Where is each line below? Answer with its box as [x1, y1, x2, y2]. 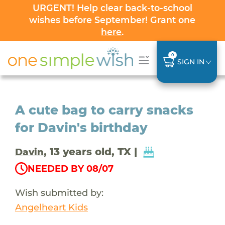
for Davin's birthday [15, 120, 148, 135]
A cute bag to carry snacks [15, 102, 193, 118]
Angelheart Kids [15, 201, 88, 213]
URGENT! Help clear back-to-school [32, 3, 192, 13]
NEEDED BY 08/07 [27, 163, 114, 174]
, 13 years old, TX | [43, 145, 140, 158]
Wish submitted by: [15, 186, 103, 198]
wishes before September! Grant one [29, 15, 196, 25]
